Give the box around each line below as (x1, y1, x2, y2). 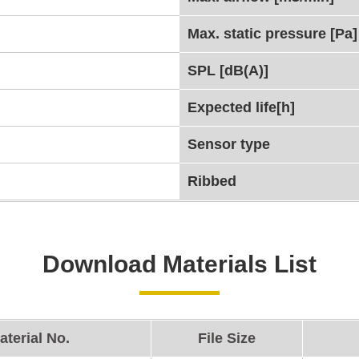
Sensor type (188, 136, 270, 152)
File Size (198, 330, 256, 346)
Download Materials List (42, 251, 317, 277)
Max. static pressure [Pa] (188, 26, 357, 42)
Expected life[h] (188, 99, 295, 115)
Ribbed (188, 173, 236, 189)
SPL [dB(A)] (188, 63, 268, 79)
